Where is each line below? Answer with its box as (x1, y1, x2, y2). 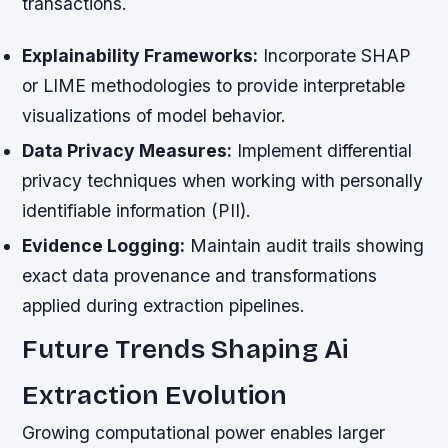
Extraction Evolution (22, 379, 288, 412)
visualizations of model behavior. (22, 104, 287, 126)
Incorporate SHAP (258, 44, 412, 66)
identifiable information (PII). (22, 199, 252, 221)
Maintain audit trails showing (185, 235, 425, 257)
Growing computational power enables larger (22, 422, 386, 444)
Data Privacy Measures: (22, 139, 233, 161)
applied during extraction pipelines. (22, 295, 306, 317)
